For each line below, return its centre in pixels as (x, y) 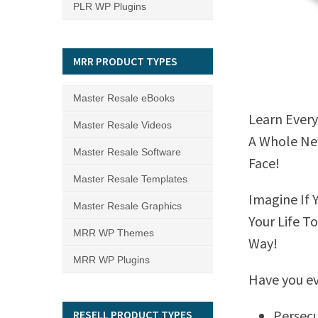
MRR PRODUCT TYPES (125, 61)
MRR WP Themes (114, 233)
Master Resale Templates (130, 179)
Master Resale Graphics (127, 206)
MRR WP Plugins (111, 260)
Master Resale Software (127, 152)
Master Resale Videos (122, 125)
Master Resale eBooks (124, 98)
